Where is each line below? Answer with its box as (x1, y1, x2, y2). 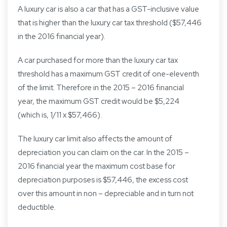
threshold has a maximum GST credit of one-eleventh (18, 69, 199, 80)
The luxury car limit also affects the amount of (18, 134, 172, 144)
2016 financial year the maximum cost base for (18, 161, 175, 172)
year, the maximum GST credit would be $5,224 (18, 96, 179, 107)
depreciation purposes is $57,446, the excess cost (18, 175, 188, 185)
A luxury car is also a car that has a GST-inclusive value (18, 4, 199, 15)
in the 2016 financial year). (18, 31, 105, 42)
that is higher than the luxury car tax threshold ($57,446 (18, 18, 202, 28)
